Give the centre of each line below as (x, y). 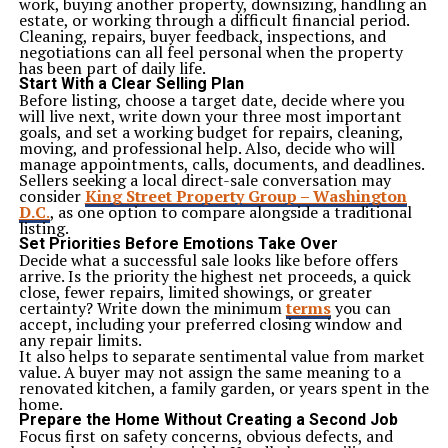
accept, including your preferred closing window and (210, 324)
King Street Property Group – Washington (245, 196)
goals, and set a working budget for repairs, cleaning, (210, 132)
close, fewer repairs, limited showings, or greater (195, 292)
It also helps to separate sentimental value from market (221, 356)
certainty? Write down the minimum (152, 308)
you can (360, 308)
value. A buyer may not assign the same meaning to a (209, 372)
